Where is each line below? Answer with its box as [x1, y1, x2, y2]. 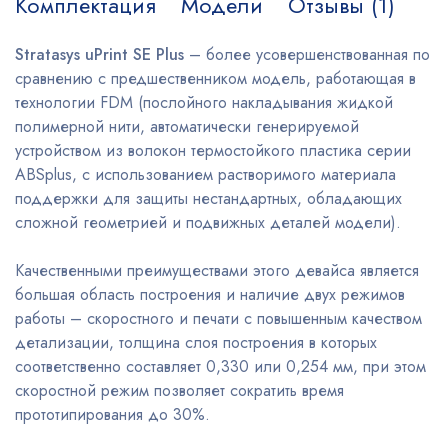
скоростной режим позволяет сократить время [15, 379, 344, 403]
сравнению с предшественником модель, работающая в [15, 67, 416, 91]
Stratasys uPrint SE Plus [15, 43, 184, 67]
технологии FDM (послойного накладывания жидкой [15, 91, 393, 115]
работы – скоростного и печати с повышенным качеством [15, 307, 422, 331]
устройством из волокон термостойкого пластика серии [15, 139, 411, 163]
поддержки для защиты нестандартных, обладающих [15, 187, 402, 211]
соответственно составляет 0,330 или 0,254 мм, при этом [15, 355, 426, 379]
